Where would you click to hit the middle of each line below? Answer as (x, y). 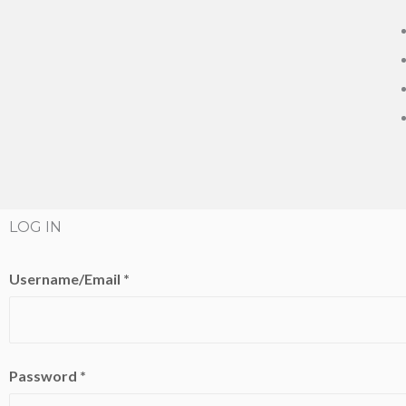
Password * (48, 375)
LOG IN (35, 227)
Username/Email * (69, 278)
